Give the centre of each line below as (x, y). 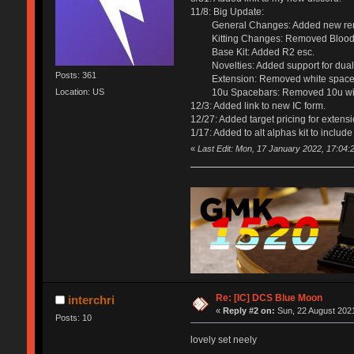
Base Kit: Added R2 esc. (252, 53)
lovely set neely (223, 339)
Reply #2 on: (249, 310)
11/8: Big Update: (227, 12)
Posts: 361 (75, 75)
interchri (92, 299)
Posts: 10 (73, 317)
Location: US (79, 91)
